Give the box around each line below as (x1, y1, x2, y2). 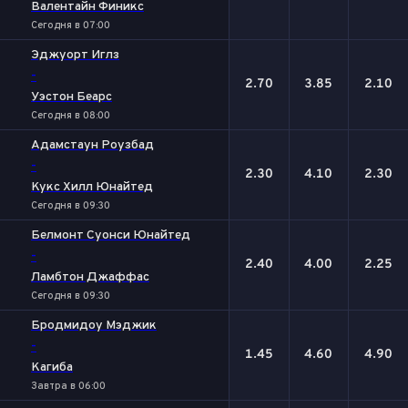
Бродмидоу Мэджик (31, 318, 157, 333)
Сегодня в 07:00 (31, 19, 110, 32)
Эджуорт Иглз (31, 47, 119, 63)
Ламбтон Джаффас (31, 270, 149, 285)
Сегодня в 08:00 (31, 109, 110, 122)
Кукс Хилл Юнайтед (31, 179, 153, 195)
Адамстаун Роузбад (31, 138, 154, 153)
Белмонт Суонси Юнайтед (31, 228, 190, 243)
